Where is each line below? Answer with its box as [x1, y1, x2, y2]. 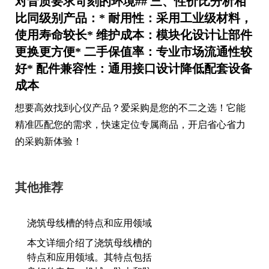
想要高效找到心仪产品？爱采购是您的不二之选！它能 [15, 102, 246, 113]
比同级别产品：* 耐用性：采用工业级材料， [15, 11, 252, 25]
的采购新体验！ [15, 136, 82, 147]
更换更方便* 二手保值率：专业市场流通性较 [15, 44, 252, 58]
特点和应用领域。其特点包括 [27, 252, 152, 262]
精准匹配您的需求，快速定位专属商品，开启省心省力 [15, 119, 246, 130]
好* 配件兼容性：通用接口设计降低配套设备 [15, 61, 252, 75]
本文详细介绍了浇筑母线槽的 [27, 237, 152, 248]
